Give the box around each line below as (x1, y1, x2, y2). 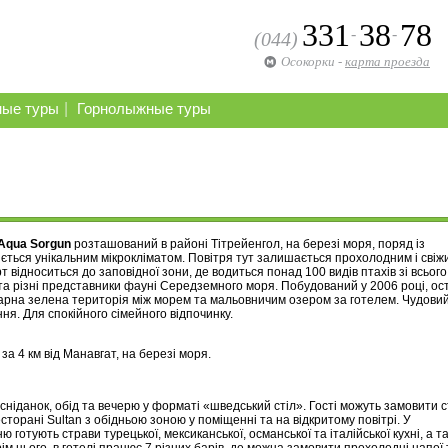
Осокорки (281, 54, 335, 69)
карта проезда (345, 54, 430, 69)
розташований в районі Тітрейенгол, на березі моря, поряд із (71, 237, 425, 251)
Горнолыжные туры (77, 101, 211, 117)
